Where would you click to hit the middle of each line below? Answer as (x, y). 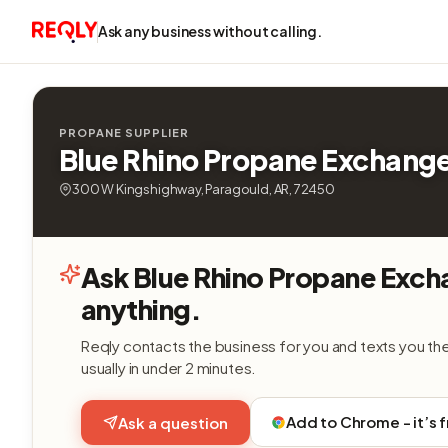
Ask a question (173, 422)
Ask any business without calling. (209, 31)
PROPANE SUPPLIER (124, 132)
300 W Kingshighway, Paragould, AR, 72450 (203, 189)
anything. (141, 309)
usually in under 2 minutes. (169, 367)
